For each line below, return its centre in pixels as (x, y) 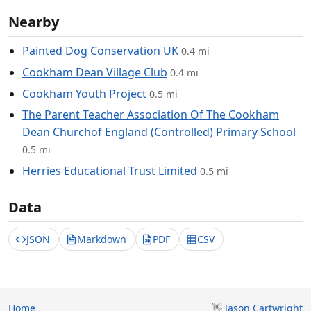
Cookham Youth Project (84, 93)
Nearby (34, 22)
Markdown (101, 239)
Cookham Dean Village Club (95, 72)
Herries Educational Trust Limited (110, 170)
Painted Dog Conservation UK (100, 51)
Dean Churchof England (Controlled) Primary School (159, 132)
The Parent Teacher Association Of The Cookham (151, 115)
